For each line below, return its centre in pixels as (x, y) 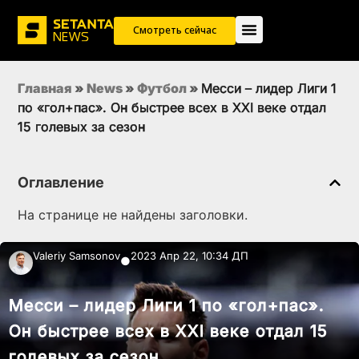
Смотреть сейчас (175, 30)
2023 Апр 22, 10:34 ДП (190, 256)
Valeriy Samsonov (77, 256)
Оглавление (61, 183)
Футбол (162, 89)
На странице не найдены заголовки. (133, 215)
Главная (45, 89)
